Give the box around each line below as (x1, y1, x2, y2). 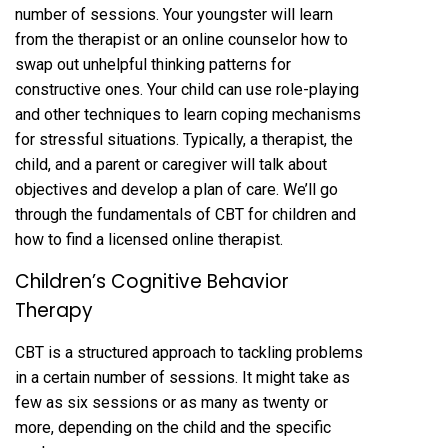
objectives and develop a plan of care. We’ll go (15, 180, 338, 199)
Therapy (15, 297, 93, 324)
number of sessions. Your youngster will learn (15, 5, 333, 24)
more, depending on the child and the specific (15, 418, 331, 437)
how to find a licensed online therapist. (15, 230, 283, 249)
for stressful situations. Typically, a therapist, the (15, 130, 353, 149)
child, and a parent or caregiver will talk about (15, 155, 327, 174)
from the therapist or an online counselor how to (15, 30, 348, 49)
